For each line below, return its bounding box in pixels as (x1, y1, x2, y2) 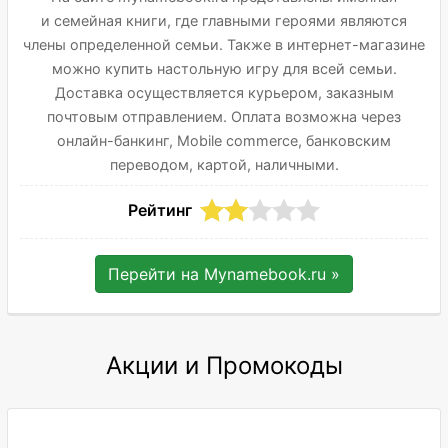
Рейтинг (128, 200, 192, 220)
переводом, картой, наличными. (109, 156, 339, 173)
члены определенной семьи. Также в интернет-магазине (23, 36, 425, 53)
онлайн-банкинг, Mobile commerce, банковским (57, 132, 391, 149)
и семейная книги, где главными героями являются (41, 12, 407, 29)
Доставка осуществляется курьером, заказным (54, 84, 394, 101)
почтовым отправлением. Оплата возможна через (47, 108, 401, 125)
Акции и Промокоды (105, 351, 343, 380)
